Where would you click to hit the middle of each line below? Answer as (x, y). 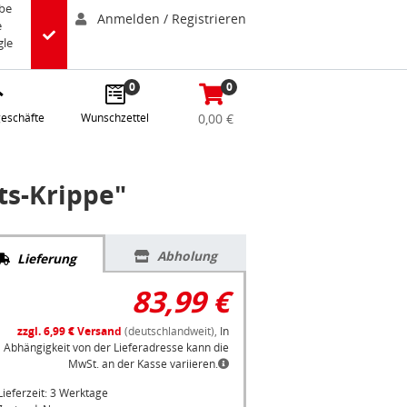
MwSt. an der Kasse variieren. (143, 364)
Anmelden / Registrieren (172, 19)
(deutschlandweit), (171, 332)
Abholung (187, 256)
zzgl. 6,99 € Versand (69, 332)
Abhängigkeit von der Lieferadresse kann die (116, 348)
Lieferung (46, 259)
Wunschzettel (114, 118)
